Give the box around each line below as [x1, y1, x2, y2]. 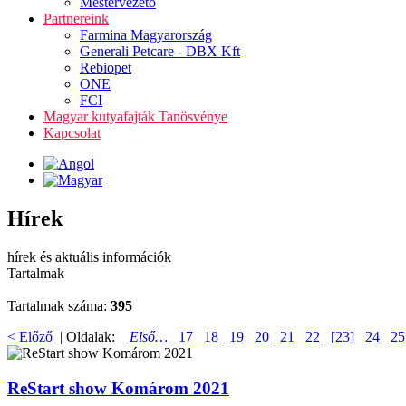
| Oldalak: [53, 328, 126, 344]
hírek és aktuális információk [7, 248, 171, 265]
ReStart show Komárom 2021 [7, 378, 229, 398]
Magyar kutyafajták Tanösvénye [43, 109, 227, 124]
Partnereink [43, 11, 109, 26]
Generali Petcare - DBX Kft [80, 43, 240, 59]
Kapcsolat [43, 125, 101, 140]
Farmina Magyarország [80, 27, 212, 43]
